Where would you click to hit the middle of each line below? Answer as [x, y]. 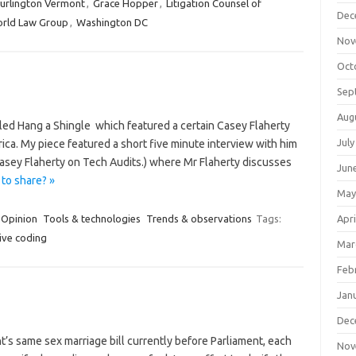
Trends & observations [199, 219]
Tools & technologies [91, 219]
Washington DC [112, 22]
